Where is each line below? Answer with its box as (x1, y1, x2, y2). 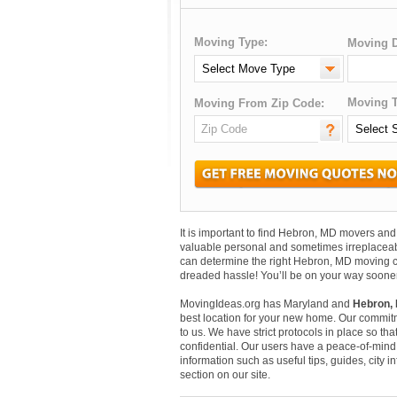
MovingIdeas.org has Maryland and (180, 298, 353, 310)
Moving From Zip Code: (194, 97, 324, 110)
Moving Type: (194, 35, 268, 49)
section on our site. (180, 369, 270, 381)
